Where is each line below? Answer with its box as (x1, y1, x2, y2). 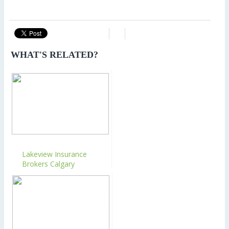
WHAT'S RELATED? (11, 50, 98, 60)
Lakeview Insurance (22, 149, 87, 159)
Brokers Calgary (22, 159, 75, 169)
